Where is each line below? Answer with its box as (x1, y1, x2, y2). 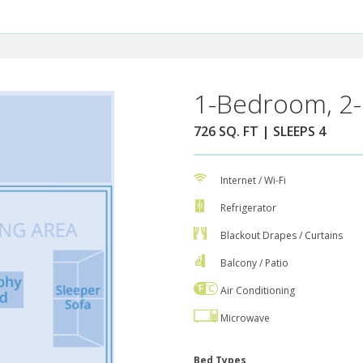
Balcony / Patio (220, 256, 288, 271)
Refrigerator (220, 201, 276, 216)
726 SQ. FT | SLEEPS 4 (194, 122, 326, 141)
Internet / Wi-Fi (220, 173, 286, 188)
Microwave (220, 311, 270, 326)
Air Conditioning (220, 284, 295, 298)
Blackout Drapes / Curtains (220, 228, 343, 243)
